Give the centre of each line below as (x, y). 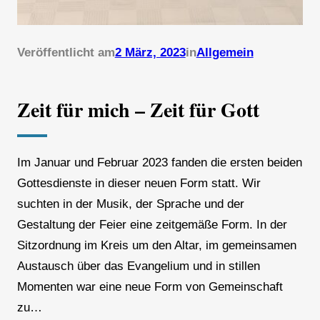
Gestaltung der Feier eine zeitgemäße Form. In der (152, 225)
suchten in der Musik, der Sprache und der (130, 204)
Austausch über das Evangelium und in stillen (138, 266)
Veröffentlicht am (66, 53)
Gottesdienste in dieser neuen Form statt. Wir (139, 184)
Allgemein (225, 53)
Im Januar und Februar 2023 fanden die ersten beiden (159, 163)
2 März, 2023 (150, 53)
